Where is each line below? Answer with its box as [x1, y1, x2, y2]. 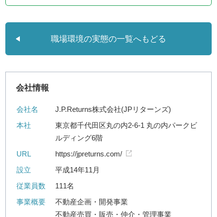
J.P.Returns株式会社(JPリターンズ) [55, 105, 171, 113]
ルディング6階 [55, 133, 103, 142]
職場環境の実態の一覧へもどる [50, 33, 166, 44]
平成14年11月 [55, 165, 100, 174]
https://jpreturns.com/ [55, 149, 123, 158]
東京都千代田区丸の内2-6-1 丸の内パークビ [55, 121, 198, 129]
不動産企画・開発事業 [55, 197, 128, 206]
